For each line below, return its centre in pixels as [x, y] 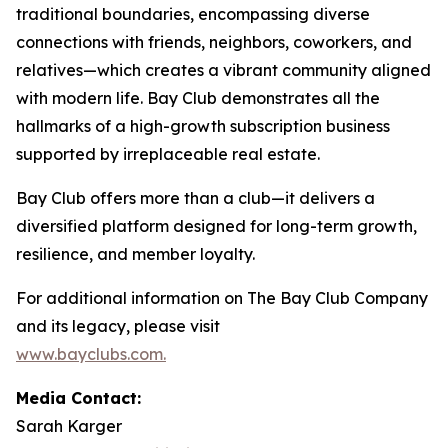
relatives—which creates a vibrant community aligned [223, 69]
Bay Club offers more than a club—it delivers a [195, 197]
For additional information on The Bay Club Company [222, 297]
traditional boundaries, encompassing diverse [193, 13]
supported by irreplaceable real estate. [168, 153]
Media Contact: [78, 397]
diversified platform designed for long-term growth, [216, 225]
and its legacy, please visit [118, 325]
